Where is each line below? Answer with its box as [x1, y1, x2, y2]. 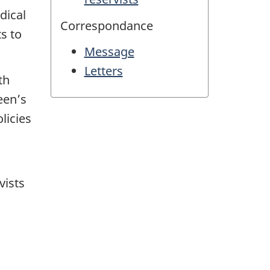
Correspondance [60, 17, 153, 34]
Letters [84, 63, 123, 80]
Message [84, 43, 134, 60]
